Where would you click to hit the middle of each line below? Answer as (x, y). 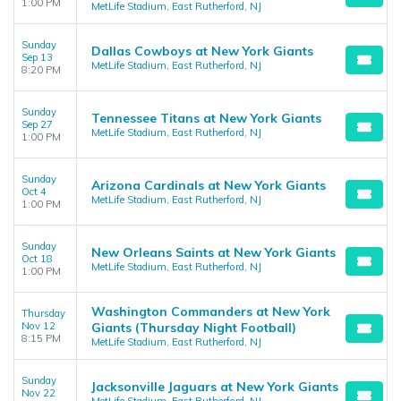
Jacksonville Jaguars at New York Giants (215, 387)
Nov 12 (38, 326)
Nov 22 (38, 393)
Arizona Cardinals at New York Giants (209, 185)
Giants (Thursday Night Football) (194, 328)
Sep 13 (37, 57)
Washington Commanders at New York (211, 311)
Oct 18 (37, 259)
